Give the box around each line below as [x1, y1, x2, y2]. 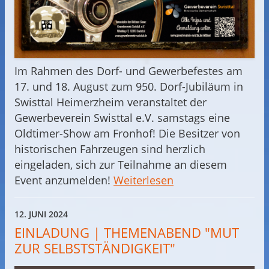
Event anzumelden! [14, 173, 113, 188]
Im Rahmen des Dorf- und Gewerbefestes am [14, 64, 243, 79]
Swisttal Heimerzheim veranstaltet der [14, 95, 207, 110]
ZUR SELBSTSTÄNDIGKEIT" [14, 239, 175, 258]
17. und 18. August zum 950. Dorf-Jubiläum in [14, 79, 243, 94]
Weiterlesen [113, 173, 174, 188]
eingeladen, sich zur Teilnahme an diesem [14, 157, 227, 172]
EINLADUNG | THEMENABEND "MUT [14, 223, 239, 243]
